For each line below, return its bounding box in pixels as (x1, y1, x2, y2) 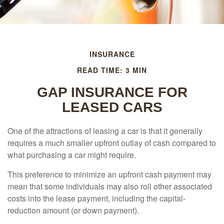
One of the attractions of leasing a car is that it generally (7, 125, 202, 136)
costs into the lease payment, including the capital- (7, 192, 185, 204)
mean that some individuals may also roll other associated (7, 180, 212, 192)
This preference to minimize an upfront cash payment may (7, 168, 211, 180)
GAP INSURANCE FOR (36, 84, 187, 100)
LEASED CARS (61, 99, 162, 115)
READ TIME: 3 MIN (77, 65, 147, 75)
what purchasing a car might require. (7, 149, 136, 160)
